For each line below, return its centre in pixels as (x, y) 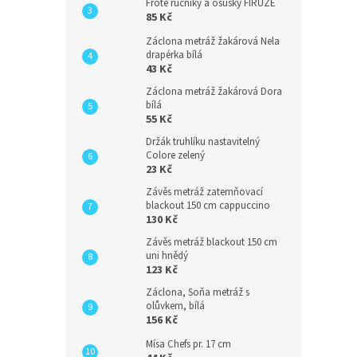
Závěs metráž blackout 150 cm (212, 243)
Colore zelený (175, 156)
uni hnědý (167, 256)
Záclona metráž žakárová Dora (214, 92)
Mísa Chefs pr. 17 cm (188, 345)
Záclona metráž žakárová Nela (213, 42)
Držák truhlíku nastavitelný (203, 142)
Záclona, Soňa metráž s (198, 293)
